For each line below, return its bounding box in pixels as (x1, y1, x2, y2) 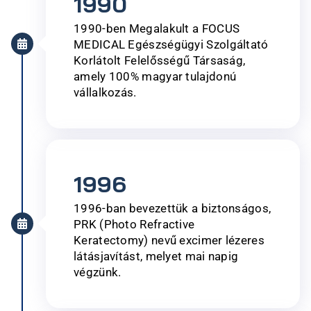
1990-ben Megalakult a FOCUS (74, 21, 240, 35)
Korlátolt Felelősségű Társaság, (74, 53, 246, 67)
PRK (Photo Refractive (74, 217, 195, 231)
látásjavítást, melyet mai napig (74, 249, 239, 263)
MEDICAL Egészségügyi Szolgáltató (74, 37, 269, 51)
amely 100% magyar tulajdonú (74, 69, 237, 83)
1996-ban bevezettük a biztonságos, (74, 201, 271, 215)
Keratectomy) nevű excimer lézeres (74, 233, 264, 247)
